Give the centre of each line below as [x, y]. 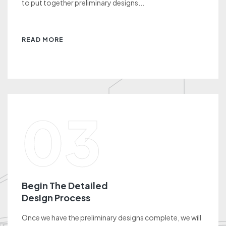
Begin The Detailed [65, 186]
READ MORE [43, 40]
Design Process [56, 198]
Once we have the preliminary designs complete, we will [111, 218]
